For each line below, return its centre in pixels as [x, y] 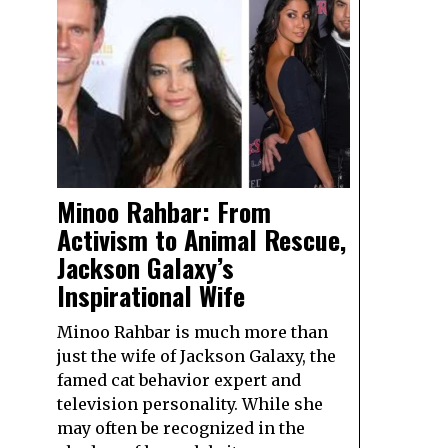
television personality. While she [190, 404]
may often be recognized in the [181, 428]
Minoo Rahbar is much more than [192, 332]
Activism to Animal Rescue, [201, 240]
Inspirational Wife [151, 296]
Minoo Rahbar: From [164, 212]
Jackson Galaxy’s [145, 268]
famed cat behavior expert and [179, 380]
